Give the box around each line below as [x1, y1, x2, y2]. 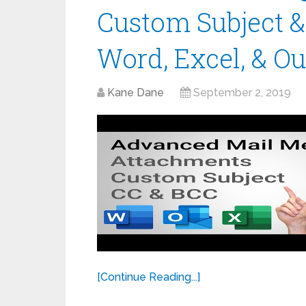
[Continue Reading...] [97, 270, 200, 283]
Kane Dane [107, 86, 164, 99]
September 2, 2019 [193, 86, 291, 99]
